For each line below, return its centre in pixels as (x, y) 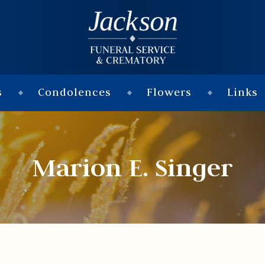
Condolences (74, 92)
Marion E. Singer (132, 167)
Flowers (169, 92)
